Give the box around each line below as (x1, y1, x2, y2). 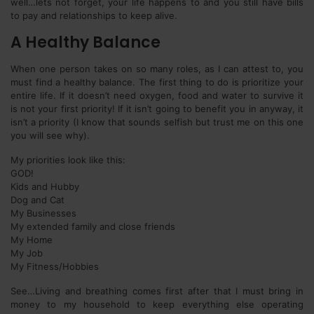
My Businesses (11, 207, 76, 219)
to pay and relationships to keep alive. (11, 10, 177, 21)
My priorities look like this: (11, 154, 125, 165)
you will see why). (11, 130, 90, 141)
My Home (11, 234, 53, 245)
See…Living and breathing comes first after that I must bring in (11, 285, 303, 296)
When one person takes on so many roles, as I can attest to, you (11, 63, 303, 74)
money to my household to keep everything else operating (11, 299, 303, 310)
